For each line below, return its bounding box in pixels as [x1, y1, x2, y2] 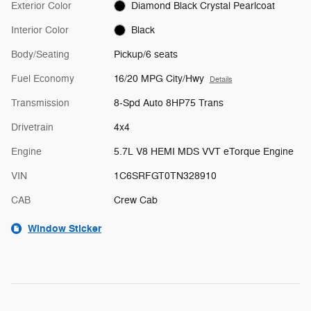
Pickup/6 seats [113, 48, 178, 60]
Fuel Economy [11, 72, 74, 85]
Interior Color [11, 24, 69, 36]
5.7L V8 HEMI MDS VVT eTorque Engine [113, 145, 294, 158]
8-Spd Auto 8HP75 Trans [113, 96, 224, 109]
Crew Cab [113, 194, 158, 206]
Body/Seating [11, 48, 69, 60]
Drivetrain [11, 121, 53, 133]
